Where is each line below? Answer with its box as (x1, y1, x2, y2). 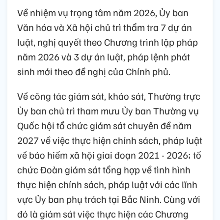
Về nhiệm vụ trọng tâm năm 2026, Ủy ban (17, 6, 189, 19)
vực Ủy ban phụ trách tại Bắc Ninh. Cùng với (17, 192, 200, 206)
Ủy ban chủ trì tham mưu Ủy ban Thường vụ (17, 104, 199, 117)
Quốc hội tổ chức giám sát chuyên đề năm (17, 119, 192, 132)
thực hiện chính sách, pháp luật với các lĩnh (17, 178, 197, 191)
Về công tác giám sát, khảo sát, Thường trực (17, 89, 200, 103)
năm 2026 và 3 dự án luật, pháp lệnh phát (17, 50, 190, 63)
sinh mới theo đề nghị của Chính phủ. (17, 65, 170, 78)
